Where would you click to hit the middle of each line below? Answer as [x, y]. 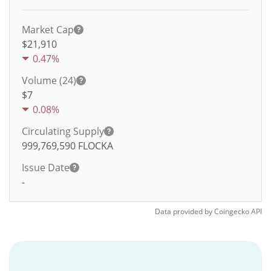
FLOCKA [96, 146]
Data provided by [184, 211]
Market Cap [48, 30]
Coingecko [232, 211]
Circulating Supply [63, 131]
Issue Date [46, 168]
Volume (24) [49, 80]
